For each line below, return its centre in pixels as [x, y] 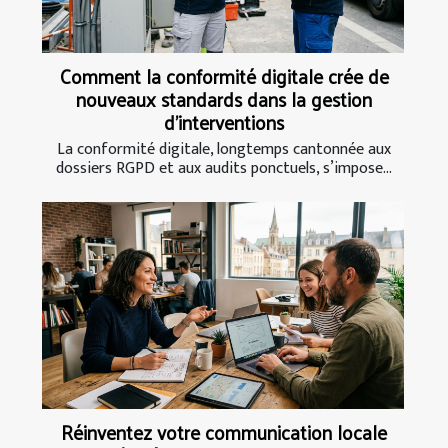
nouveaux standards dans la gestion [224, 99]
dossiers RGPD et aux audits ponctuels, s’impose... [224, 169]
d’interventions [224, 122]
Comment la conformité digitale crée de [224, 76]
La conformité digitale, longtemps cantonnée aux [224, 150]
